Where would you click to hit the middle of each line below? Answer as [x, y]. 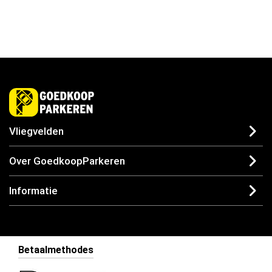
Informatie [33, 191]
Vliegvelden [36, 131]
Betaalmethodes [56, 250]
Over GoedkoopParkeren [67, 161]
